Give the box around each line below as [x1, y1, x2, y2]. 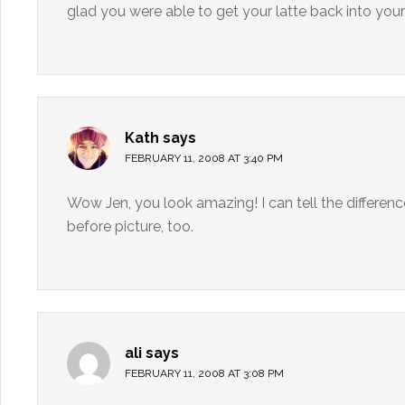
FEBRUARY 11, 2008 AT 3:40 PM [125, 152, 283, 165]
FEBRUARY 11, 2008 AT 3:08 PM [125, 367, 284, 380]
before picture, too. [67, 218, 193, 235]
